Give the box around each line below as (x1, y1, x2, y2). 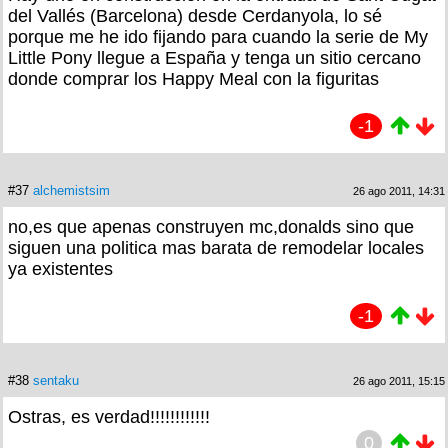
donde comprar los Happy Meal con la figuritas (8, 68, 379, 89)
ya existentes (8, 258, 113, 279)
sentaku (33, 372, 79, 388)
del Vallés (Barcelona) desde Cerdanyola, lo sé (8, 5, 382, 26)
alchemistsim (33, 182, 110, 198)
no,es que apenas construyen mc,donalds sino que (8, 216, 414, 237)
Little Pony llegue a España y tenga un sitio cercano (8, 47, 421, 68)
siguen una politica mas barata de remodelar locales (8, 237, 424, 258)
